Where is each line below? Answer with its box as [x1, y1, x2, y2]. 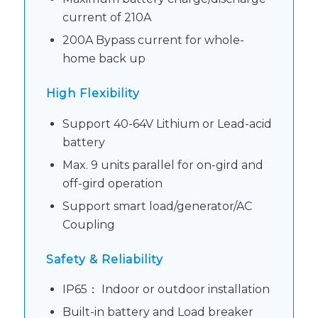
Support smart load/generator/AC [62, 199, 252, 213]
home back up [62, 52, 146, 66]
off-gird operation [62, 176, 163, 190]
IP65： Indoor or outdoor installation [62, 283, 270, 297]
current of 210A [62, 11, 151, 25]
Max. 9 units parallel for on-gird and [62, 158, 263, 172]
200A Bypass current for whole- [62, 33, 244, 48]
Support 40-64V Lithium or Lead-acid [62, 116, 272, 131]
